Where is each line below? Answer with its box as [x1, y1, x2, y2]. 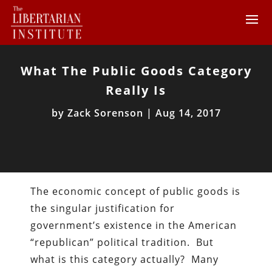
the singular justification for [30, 201, 175, 215]
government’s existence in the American [30, 218, 237, 232]
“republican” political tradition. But [30, 235, 214, 249]
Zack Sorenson [67, 106, 143, 120]
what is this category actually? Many [30, 252, 219, 266]
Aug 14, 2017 [155, 106, 221, 120]
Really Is [106, 81, 166, 98]
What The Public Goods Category [20, 62, 252, 79]
